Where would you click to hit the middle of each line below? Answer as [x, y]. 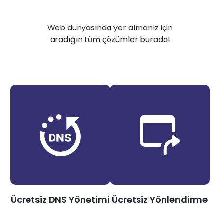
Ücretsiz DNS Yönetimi [60, 200]
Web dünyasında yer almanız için [110, 28]
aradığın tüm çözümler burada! [110, 40]
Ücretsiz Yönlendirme [160, 200]
